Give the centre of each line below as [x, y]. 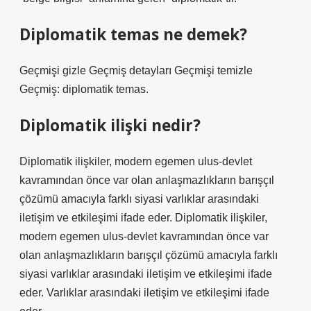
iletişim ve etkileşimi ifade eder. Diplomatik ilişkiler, [143, 218]
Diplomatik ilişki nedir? [110, 125]
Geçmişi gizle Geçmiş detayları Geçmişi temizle [136, 70]
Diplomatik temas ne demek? [133, 34]
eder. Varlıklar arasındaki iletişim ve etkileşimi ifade [144, 293]
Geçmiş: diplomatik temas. [84, 89]
